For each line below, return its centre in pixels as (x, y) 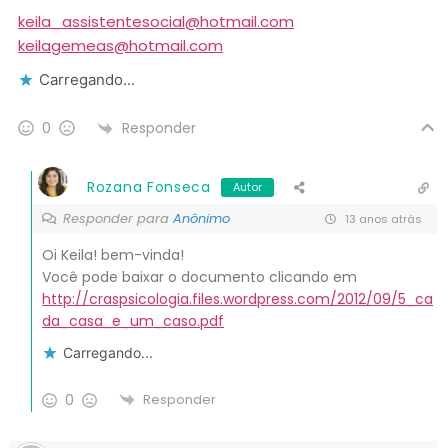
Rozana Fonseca (149, 187)
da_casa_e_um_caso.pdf (133, 321)
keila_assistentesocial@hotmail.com (156, 22)
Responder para (118, 219)
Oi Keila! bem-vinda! (113, 255)
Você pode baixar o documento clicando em (199, 277)
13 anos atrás (382, 218)
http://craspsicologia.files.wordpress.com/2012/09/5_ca (237, 299)
